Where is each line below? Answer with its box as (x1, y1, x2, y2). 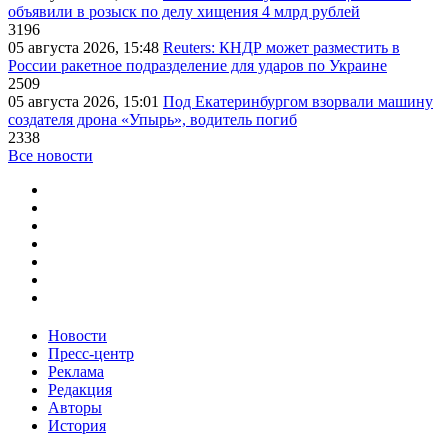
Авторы (48, 399, 102, 417)
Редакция (48, 381, 112, 399)
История (48, 417, 106, 435)
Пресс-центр (48, 345, 134, 363)
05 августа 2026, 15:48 (8, 39, 163, 57)
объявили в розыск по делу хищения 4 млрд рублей (8, 3, 360, 21)
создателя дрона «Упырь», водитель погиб (8, 111, 297, 129)
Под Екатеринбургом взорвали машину (163, 93, 433, 111)
